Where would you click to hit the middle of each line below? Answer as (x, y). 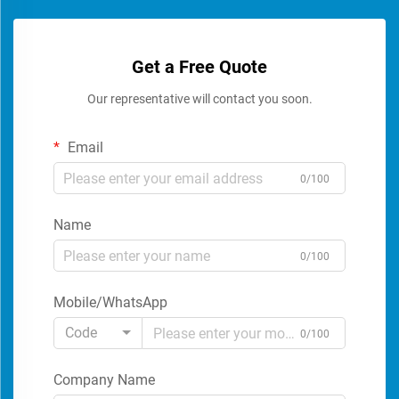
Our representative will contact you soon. (199, 99)
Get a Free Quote (199, 67)
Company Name (104, 380)
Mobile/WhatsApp (110, 303)
